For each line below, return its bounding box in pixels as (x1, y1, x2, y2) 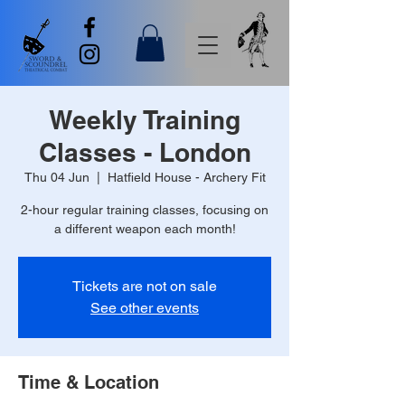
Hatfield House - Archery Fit (107, 169, 266, 184)
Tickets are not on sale (72, 277, 217, 295)
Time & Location (18, 371, 159, 393)
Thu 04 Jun (24, 169, 89, 184)
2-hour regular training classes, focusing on (21, 202, 268, 217)
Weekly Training (49, 104, 240, 135)
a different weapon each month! (53, 221, 236, 236)
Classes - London (38, 137, 251, 167)
